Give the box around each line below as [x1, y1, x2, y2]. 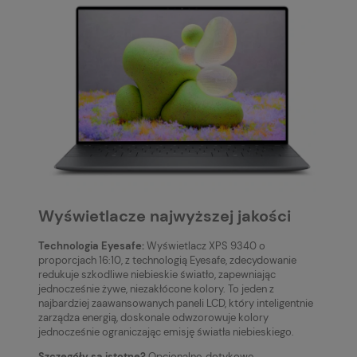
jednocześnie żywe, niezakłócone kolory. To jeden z [38, 281, 274, 296]
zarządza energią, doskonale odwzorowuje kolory [38, 310, 269, 324]
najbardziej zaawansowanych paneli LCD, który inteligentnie [38, 296, 313, 310]
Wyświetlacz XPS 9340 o [144, 238, 265, 253]
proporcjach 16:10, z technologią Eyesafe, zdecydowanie [38, 253, 296, 267]
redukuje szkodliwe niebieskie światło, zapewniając [38, 267, 276, 281]
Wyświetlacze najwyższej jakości [38, 206, 291, 226]
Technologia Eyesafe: [38, 238, 144, 253]
